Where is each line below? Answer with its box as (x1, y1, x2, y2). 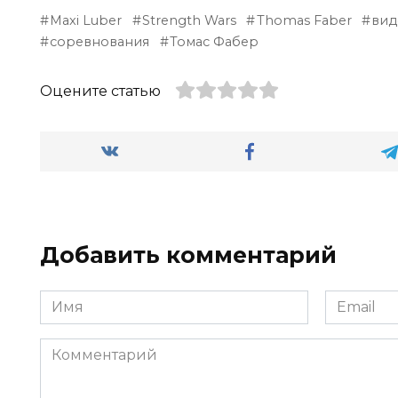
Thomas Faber (256, 12, 352, 28)
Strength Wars (142, 12, 237, 28)
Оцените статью (40, 82, 161, 99)
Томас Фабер (170, 33, 259, 50)
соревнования (50, 33, 150, 50)
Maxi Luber (50, 12, 123, 28)
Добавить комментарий (40, 241, 337, 268)
